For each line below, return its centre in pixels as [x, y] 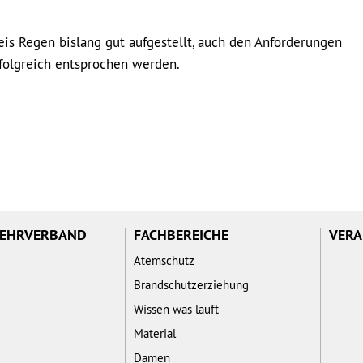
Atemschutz [164, 260]
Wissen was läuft [176, 309]
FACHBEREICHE [181, 234]
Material [155, 333]
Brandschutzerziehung [191, 284]
